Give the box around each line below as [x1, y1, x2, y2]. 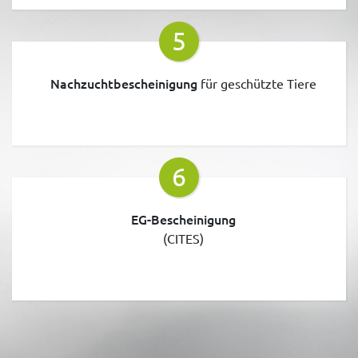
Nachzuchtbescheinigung [50, 74, 197, 92]
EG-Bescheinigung [130, 209, 236, 228]
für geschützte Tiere [197, 74, 316, 91]
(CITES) [162, 229, 204, 246]
